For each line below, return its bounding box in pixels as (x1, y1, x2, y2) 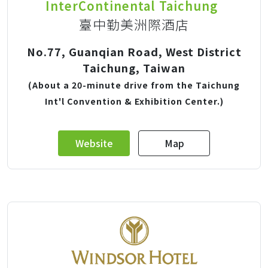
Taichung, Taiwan (83, 60, 185, 75)
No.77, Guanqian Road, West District (26, 44, 242, 59)
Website (75, 136, 113, 150)
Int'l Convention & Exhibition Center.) (44, 95, 224, 107)
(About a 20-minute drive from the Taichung (28, 79, 240, 91)
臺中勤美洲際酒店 (79, 15, 189, 33)
